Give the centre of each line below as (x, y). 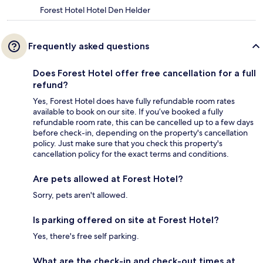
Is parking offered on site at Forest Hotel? (126, 220)
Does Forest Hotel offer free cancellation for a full (144, 73)
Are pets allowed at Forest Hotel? (108, 179)
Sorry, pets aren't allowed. (80, 195)
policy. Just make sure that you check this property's (128, 144)
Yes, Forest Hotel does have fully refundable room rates (134, 101)
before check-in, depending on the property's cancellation (140, 133)
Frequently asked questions (89, 46)
